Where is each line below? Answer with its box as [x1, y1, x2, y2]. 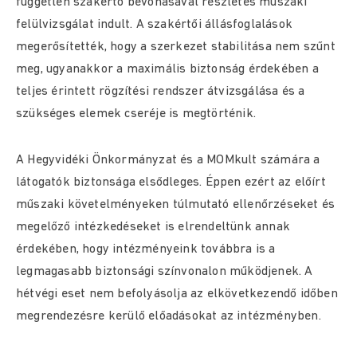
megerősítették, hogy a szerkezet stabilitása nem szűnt [16, 41, 335, 53]
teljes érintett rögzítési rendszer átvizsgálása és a [16, 85, 305, 98]
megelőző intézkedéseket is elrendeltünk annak [16, 221, 291, 233]
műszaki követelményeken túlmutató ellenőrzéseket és [16, 198, 335, 211]
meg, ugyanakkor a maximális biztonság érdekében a [16, 63, 319, 76]
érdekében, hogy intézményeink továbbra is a [16, 243, 276, 256]
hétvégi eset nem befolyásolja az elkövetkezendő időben [16, 288, 338, 300]
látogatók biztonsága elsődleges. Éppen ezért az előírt [16, 176, 326, 189]
